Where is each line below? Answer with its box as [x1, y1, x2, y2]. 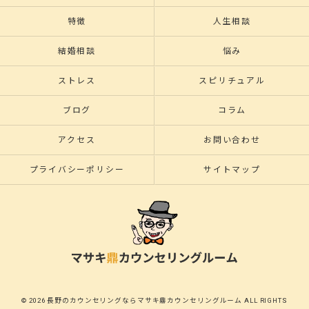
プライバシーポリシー [29, 165, 125, 175]
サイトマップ [203, 165, 261, 175]
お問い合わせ [203, 135, 261, 145]
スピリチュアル [199, 76, 266, 86]
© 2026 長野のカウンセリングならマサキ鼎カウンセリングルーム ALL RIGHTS [21, 296, 288, 304]
